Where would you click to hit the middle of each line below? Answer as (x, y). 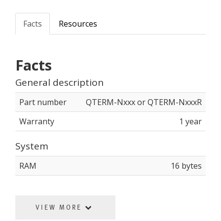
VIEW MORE (60, 207)
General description (59, 82)
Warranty (37, 121)
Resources (78, 24)
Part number (43, 102)
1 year (190, 121)
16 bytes (186, 166)
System (32, 146)
